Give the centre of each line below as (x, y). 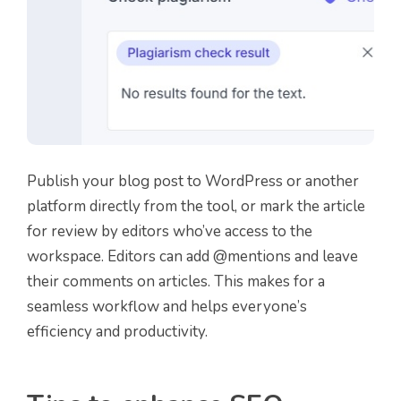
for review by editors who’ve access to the (170, 231)
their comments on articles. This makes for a (176, 281)
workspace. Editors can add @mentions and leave (192, 256)
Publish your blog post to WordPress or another (193, 181)
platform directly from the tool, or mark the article (196, 206)
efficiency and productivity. (117, 331)
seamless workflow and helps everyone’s (167, 306)
